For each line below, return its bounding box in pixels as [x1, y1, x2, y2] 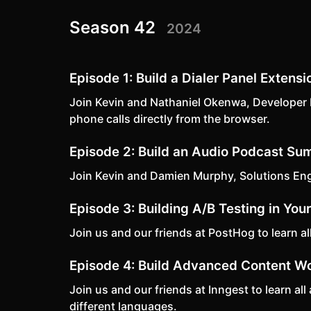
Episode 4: [69, 258, 135, 274]
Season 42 [69, 17, 160, 37]
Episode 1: [69, 70, 133, 86]
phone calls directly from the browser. [69, 112, 270, 126]
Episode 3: [69, 201, 135, 217]
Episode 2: [69, 144, 135, 160]
